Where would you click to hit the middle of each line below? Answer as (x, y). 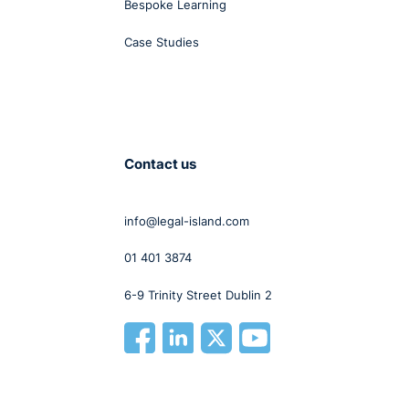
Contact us (161, 163)
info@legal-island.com (187, 220)
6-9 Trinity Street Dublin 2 (199, 294)
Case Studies (162, 42)
